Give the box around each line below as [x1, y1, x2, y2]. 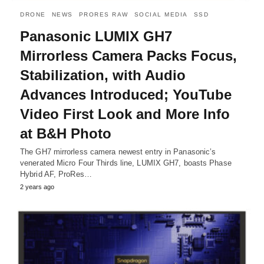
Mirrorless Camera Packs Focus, [20, 47, 237, 64]
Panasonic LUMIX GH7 [20, 28, 172, 44]
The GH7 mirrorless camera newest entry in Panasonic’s [20, 147, 216, 156]
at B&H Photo [20, 125, 111, 141]
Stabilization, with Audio [20, 67, 186, 83]
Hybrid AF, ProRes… [20, 169, 92, 179]
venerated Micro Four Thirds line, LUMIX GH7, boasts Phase [20, 158, 232, 167]
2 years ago [20, 183, 54, 190]
